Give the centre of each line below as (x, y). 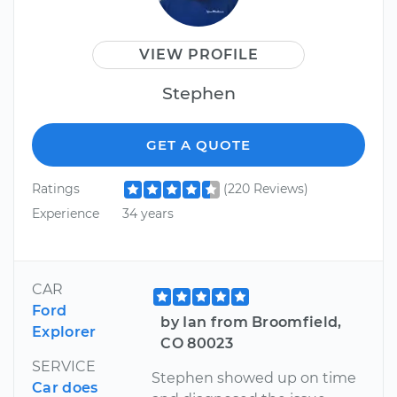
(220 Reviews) (265, 189)
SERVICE (64, 366)
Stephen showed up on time (254, 378)
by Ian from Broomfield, (251, 322)
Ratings (56, 189)
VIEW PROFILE (198, 55)
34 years (148, 213)
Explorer (64, 331)
